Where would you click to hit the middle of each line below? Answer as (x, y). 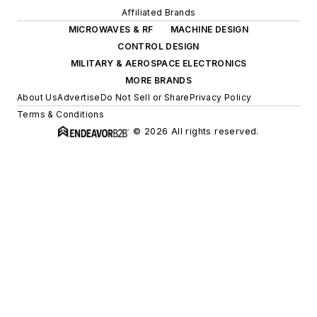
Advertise (79, 97)
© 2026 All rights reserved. (196, 131)
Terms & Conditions (61, 114)
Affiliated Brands (158, 12)
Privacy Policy (220, 97)
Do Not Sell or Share (145, 97)
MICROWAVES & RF (111, 29)
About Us (38, 97)
